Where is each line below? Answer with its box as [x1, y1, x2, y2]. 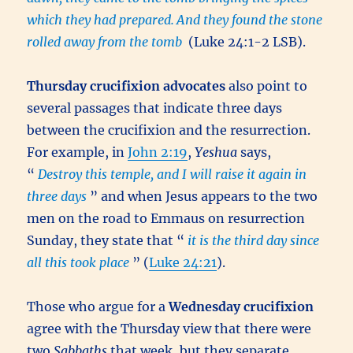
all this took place [27, 255, 130, 270]
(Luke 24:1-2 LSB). [185, 34, 307, 50]
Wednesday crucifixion [169, 299, 314, 314]
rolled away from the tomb [27, 34, 183, 50]
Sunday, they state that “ [27, 232, 185, 248]
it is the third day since [188, 232, 320, 248]
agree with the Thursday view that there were [27, 321, 312, 336]
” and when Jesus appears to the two [90, 188, 318, 204]
